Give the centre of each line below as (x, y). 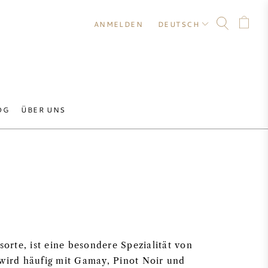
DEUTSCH (178, 24)
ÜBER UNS (43, 109)
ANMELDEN (118, 24)
